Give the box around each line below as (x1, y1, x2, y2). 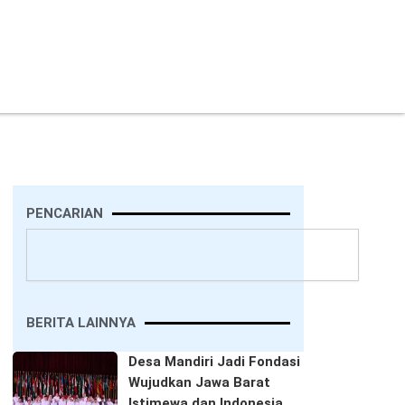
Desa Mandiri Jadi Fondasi (127, 353, 300, 370)
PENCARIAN (26, 204, 103, 221)
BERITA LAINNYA (26, 314, 136, 331)
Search (25, 228, 68, 244)
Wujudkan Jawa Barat (127, 373, 270, 391)
